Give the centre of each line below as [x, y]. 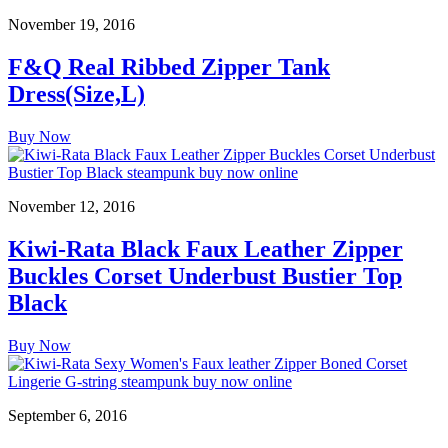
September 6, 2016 [67, 415]
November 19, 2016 [71, 24]
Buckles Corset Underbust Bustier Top [205, 275]
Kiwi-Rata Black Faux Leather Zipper [205, 248]
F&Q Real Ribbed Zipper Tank [169, 66]
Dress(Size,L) [76, 93]
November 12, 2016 [71, 206]
